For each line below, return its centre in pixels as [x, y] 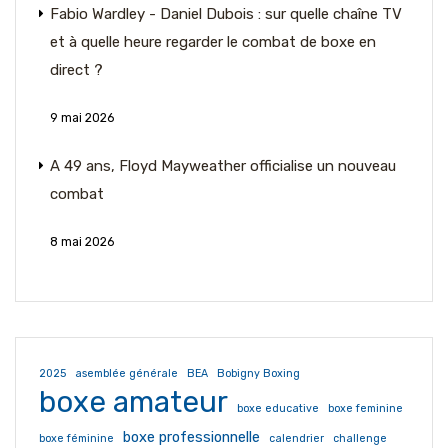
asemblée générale [126, 373]
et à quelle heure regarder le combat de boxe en [213, 41]
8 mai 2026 [82, 241]
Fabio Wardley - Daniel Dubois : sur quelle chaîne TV [226, 13]
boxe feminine [365, 408]
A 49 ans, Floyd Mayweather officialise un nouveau [223, 165]
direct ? [76, 69]
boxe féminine [76, 438]
